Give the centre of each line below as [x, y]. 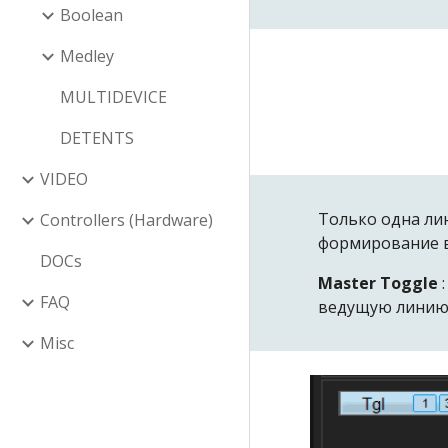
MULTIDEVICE [113, 97]
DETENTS [97, 138]
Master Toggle [378, 283]
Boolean [91, 15]
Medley [87, 56]
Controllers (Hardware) [126, 220]
